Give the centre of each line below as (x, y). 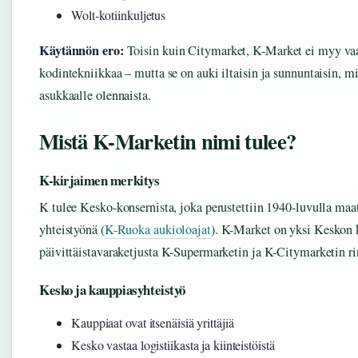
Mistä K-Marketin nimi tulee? (168, 141)
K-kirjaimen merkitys (99, 181)
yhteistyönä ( (72, 230)
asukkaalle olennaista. (95, 95)
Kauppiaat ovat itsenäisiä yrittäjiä (153, 323)
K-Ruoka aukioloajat (157, 230)
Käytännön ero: (82, 51)
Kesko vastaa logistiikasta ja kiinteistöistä (173, 345)
